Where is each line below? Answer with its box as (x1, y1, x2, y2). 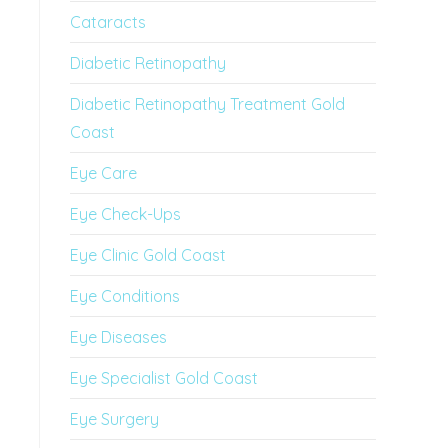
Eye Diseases (70, 327, 167, 347)
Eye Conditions (70, 286, 180, 306)
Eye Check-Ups (70, 204, 181, 224)
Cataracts (70, 12, 146, 32)
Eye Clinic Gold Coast (70, 245, 226, 265)
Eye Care (70, 163, 137, 183)
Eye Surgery (70, 409, 159, 429)
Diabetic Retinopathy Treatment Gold (70, 94, 345, 114)
